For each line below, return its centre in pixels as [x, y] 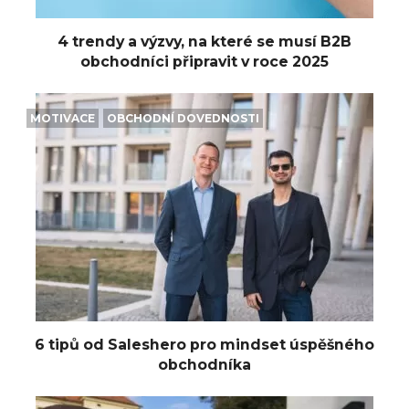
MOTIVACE [63, 118]
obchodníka [204, 364]
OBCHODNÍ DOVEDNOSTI [183, 118]
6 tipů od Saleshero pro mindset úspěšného [204, 344]
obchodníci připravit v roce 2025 [204, 61]
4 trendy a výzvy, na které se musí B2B [204, 41]
